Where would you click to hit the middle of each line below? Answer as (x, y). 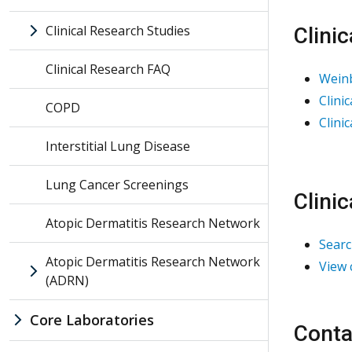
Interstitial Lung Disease (118, 146)
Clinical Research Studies (118, 30)
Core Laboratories (92, 319)
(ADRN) (67, 280)
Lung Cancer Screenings (117, 184)
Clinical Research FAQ (108, 69)
